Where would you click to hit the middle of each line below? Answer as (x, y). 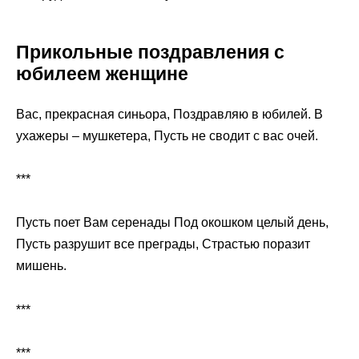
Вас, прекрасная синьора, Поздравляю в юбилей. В (169, 115)
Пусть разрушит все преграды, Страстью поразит (163, 244)
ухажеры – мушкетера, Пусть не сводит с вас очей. (167, 136)
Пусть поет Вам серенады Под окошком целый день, (172, 223)
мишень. (41, 266)
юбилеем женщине (102, 74)
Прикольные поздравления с (150, 52)
